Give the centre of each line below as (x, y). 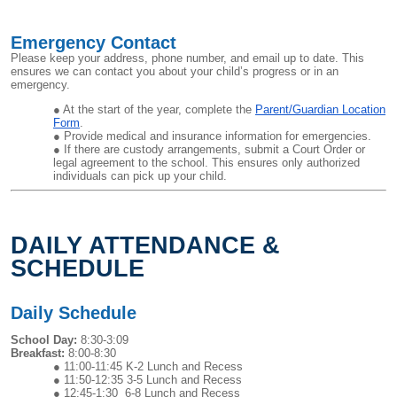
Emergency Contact (93, 42)
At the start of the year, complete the (159, 109)
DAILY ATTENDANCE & (145, 245)
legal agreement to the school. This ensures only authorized (206, 162)
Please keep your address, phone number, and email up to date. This (187, 58)
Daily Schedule (74, 312)
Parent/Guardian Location (320, 109)
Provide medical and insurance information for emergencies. (218, 136)
